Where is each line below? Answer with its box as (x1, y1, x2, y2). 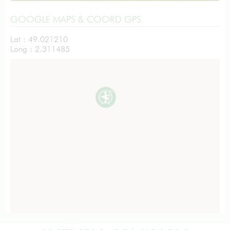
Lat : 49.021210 (10, 34, 68, 44)
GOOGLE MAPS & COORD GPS (10, 13, 141, 25)
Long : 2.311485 (10, 44, 70, 54)
